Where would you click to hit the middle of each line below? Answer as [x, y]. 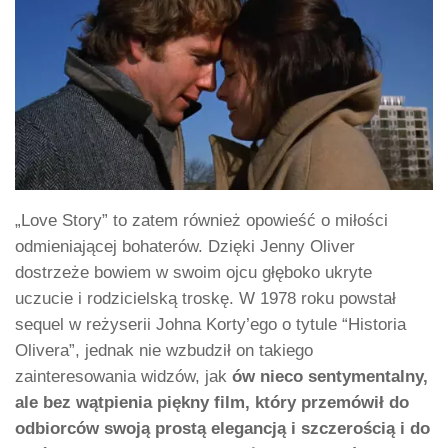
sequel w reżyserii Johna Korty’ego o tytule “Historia [210, 325]
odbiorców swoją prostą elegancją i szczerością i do [222, 429]
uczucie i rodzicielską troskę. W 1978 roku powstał [205, 299]
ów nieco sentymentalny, [330, 377]
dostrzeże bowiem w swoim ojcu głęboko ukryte [193, 273]
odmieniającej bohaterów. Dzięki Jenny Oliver [185, 247]
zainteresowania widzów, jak [123, 377]
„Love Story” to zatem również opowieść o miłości [201, 221]
